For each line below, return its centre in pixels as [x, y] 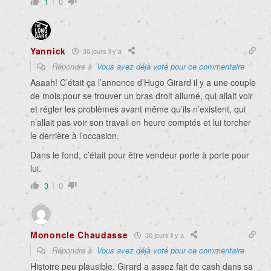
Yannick [48, 51]
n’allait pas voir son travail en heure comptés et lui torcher [141, 122]
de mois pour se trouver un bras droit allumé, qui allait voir [142, 96]
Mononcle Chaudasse [79, 235]
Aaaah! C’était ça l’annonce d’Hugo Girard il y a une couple [143, 83]
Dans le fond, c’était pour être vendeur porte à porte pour [140, 155]
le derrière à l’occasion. [75, 136]
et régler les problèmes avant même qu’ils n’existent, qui [138, 109]
